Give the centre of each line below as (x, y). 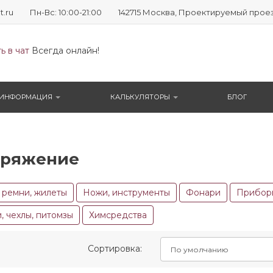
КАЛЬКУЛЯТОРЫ (141, 97)
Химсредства (118, 215)
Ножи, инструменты (126, 193)
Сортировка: (115, 249)
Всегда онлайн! (64, 51)
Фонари (203, 193)
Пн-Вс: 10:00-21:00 (66, 12)
